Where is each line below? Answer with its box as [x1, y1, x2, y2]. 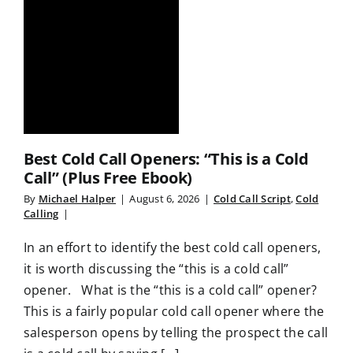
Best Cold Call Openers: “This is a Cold [24, 148, 309, 169]
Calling [24, 206, 59, 221]
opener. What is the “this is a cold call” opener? [24, 281, 318, 299]
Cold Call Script [213, 191, 291, 206]
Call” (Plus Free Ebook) [24, 167, 193, 188]
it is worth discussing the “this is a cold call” [24, 260, 289, 277]
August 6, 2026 [129, 191, 200, 206]
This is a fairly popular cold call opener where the [24, 303, 325, 320]
